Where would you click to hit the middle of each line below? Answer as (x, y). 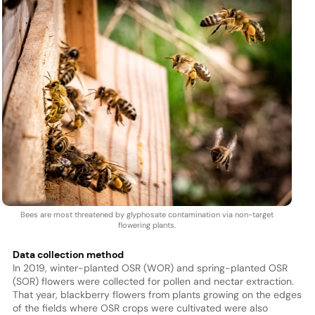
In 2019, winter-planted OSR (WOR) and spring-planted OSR (150, 268)
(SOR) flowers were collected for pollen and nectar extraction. (153, 281)
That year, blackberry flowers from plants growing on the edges (157, 294)
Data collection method (68, 254)
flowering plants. (147, 225)
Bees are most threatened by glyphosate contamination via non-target (147, 214)
